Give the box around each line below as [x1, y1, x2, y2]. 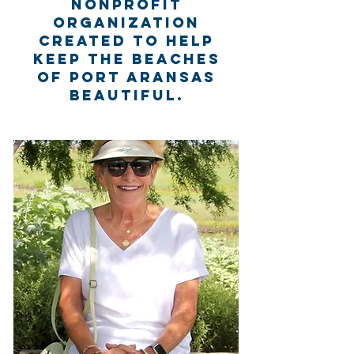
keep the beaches [32, 50, 220, 68]
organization [53, 13, 200, 32]
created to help [39, 32, 214, 50]
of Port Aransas [37, 68, 216, 86]
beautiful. [69, 86, 184, 104]
